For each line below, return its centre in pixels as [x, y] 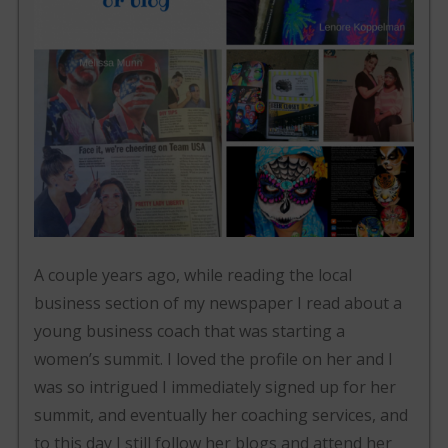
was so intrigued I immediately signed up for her [215, 386]
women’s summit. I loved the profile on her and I [214, 358]
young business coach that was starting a [190, 330]
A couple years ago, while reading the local [193, 274]
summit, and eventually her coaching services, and [221, 414]
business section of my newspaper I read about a [218, 302]
